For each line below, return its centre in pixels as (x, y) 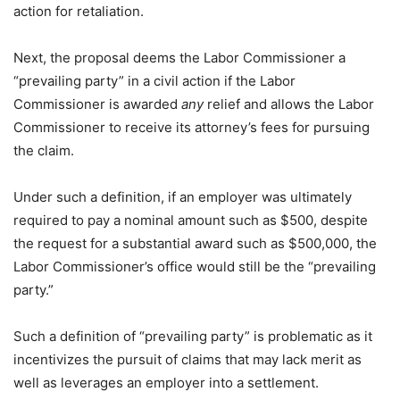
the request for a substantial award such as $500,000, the (195, 243)
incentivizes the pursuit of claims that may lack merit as (187, 359)
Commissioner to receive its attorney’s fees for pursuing (192, 127)
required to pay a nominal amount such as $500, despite (191, 220)
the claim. (44, 150)
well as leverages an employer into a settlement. (166, 383)
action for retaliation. (79, 11)
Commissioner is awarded (97, 104)
